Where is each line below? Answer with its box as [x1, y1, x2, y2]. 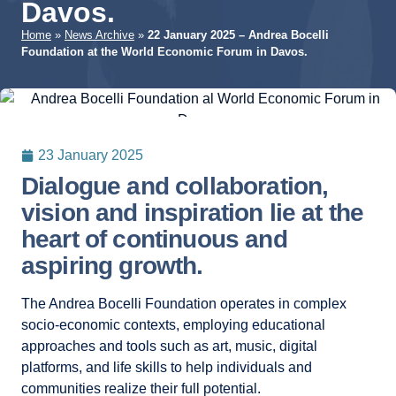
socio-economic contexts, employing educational [21, 316, 325, 332]
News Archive [65, 27, 134, 42]
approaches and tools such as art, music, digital [21, 338, 317, 354]
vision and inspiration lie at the [21, 198, 364, 226]
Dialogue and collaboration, [21, 171, 329, 200]
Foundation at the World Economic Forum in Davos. [21, 44, 308, 58]
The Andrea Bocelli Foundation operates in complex [21, 295, 346, 311]
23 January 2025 [38, 147, 143, 163]
